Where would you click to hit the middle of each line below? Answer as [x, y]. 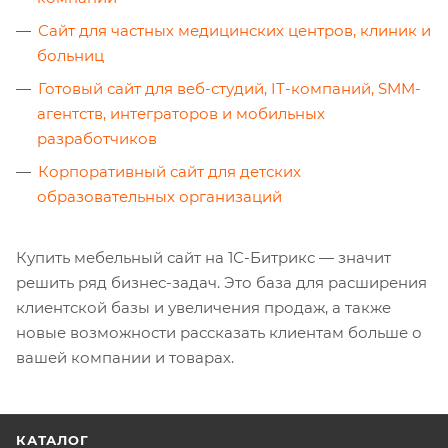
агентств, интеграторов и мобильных [181, 114]
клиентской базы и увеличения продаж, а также [203, 308]
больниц [70, 56]
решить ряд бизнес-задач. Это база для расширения [221, 283]
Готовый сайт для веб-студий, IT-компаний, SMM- [229, 89]
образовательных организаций [159, 197]
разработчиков [97, 139]
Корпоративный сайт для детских [169, 172]
